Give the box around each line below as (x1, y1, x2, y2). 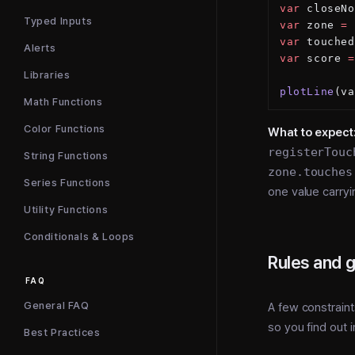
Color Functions (24, 123, 105, 135)
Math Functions (24, 96, 103, 108)
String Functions (24, 150, 109, 162)
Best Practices (24, 326, 101, 338)
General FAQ (24, 300, 90, 311)
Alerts (24, 42, 56, 54)
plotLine (280, 85, 334, 97)
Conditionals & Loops (24, 231, 135, 242)
